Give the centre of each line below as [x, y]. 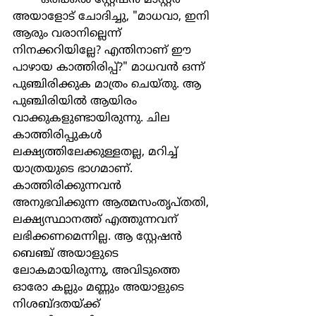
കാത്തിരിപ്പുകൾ [59, 135]
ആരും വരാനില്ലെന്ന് [69, 34]
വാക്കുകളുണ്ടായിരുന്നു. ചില [93, 119]
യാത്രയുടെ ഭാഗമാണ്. [74, 169]
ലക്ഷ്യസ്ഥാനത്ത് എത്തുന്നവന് [97, 220]
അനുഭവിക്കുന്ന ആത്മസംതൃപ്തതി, [113, 203]
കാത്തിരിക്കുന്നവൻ [69, 186]
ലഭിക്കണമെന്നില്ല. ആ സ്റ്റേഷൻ [99, 237]
